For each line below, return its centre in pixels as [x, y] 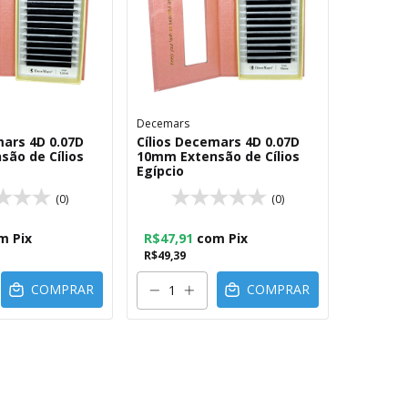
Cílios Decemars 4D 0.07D [218, 142]
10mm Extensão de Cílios [218, 156]
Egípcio [160, 171]
